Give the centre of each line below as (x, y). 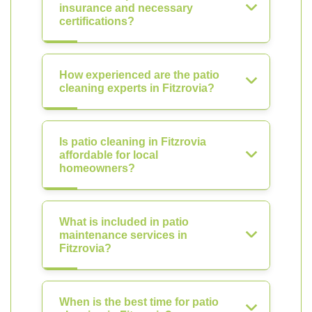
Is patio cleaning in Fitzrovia (133, 142)
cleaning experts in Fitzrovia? (137, 88)
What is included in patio (124, 222)
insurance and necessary (126, 8)
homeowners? (97, 168)
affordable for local (109, 155)
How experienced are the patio (139, 75)
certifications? (97, 21)
